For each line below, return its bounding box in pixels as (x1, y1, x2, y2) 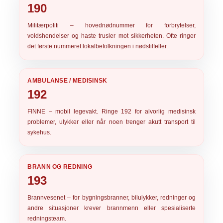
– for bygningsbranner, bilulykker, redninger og (65, 194, 196, 201)
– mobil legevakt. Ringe (45, 108, 121, 115)
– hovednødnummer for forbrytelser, (59, 22, 196, 29)
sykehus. (27, 129, 52, 136)
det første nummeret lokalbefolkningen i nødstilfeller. (27, 43, 168, 50)
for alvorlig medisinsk (131, 108, 196, 115)
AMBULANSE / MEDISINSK (27, 77, 108, 84)
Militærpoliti (27, 22, 59, 29)
